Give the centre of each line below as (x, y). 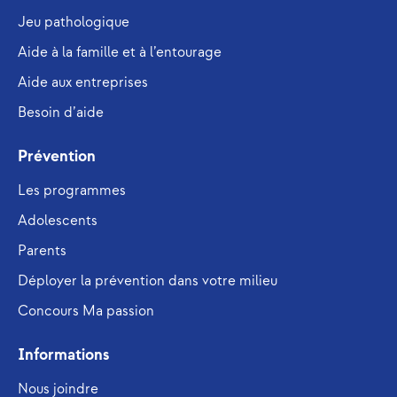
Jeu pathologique (74, 23)
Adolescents (58, 222)
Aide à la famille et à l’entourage (120, 53)
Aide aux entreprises (83, 83)
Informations (63, 355)
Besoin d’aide (61, 113)
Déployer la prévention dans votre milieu (148, 282)
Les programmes (72, 191)
